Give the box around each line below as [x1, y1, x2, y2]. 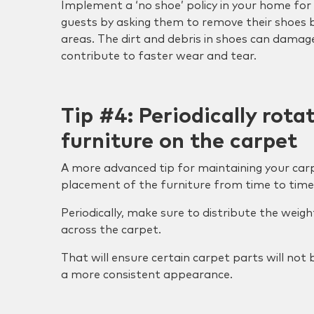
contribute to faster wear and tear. [61, 50, 257, 62]
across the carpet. [61, 224, 161, 235]
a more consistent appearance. [61, 269, 233, 280]
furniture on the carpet [61, 131, 297, 152]
